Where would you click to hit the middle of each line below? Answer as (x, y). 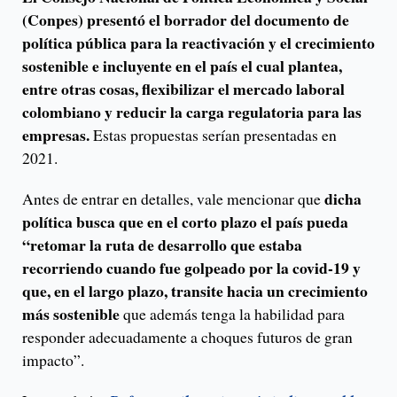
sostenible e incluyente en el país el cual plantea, (182, 66)
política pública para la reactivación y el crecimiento (198, 43)
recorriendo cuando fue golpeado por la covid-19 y (191, 268)
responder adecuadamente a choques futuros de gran (187, 337)
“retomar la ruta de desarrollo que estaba (162, 245)
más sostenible (71, 314)
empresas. (56, 135)
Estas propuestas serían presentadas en (213, 135)
